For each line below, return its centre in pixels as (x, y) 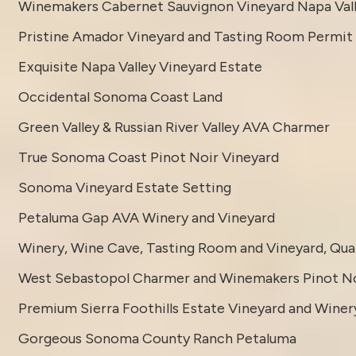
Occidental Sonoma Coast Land (120, 97)
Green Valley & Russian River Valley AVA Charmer (174, 127)
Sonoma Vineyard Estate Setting (124, 187)
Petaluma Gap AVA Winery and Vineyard (146, 217)
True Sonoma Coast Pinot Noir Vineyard (148, 157)
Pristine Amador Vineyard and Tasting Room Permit (185, 36)
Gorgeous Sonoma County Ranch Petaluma (157, 338)
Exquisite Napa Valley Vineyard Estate (140, 66)
